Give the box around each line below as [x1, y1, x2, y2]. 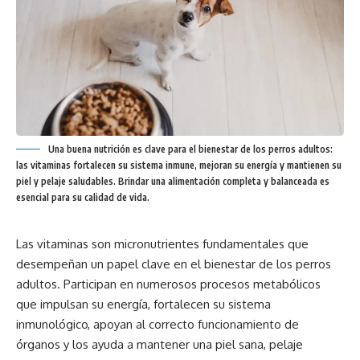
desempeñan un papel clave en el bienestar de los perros [16, 256, 331, 272]
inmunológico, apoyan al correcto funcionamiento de [16, 317, 299, 333]
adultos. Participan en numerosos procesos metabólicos [16, 276, 321, 292]
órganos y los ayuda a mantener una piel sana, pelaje [16, 337, 303, 353]
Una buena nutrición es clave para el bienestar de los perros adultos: [48, 143, 333, 156]
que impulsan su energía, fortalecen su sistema [16, 297, 271, 313]
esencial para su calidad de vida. [16, 191, 149, 204]
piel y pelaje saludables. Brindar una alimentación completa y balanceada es [16, 175, 329, 188]
